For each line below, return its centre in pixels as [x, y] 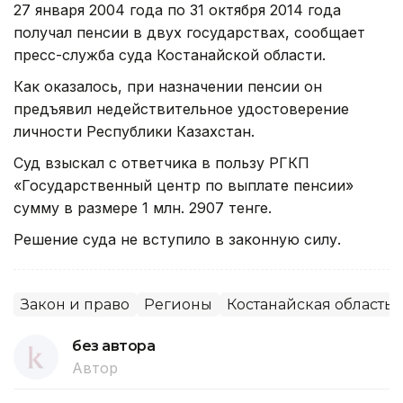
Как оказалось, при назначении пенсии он [168, 86]
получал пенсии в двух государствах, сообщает [189, 32]
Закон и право [75, 304]
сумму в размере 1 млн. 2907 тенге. [143, 207]
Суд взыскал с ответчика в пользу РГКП [161, 162]
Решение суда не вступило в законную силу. [177, 239]
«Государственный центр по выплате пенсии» [184, 185]
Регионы [178, 304]
